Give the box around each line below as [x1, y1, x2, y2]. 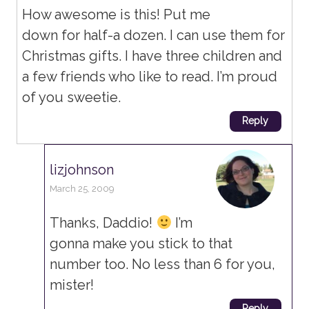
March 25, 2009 [50, 183, 115, 195]
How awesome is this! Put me [22, 6, 211, 23]
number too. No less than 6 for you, [50, 256, 276, 273]
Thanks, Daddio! [50, 215, 157, 232]
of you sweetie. [22, 89, 121, 106]
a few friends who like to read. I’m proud [22, 68, 278, 86]
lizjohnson [50, 161, 114, 179]
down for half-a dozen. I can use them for [22, 27, 286, 44]
